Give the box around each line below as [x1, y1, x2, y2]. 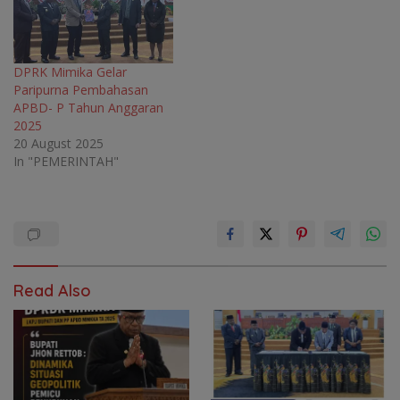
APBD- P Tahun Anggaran [13, 98, 163, 116]
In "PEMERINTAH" [13, 152, 119, 170]
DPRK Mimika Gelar [13, 62, 127, 80]
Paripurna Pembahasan [13, 80, 148, 98]
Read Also [13, 279, 91, 301]
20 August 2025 [13, 134, 104, 152]
